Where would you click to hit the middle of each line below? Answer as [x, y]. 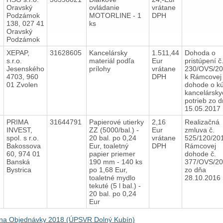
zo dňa [195, 169]
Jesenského [25, 68]
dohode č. [200, 154]
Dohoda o [200, 53]
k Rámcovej [203, 76]
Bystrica [19, 169]
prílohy [101, 68]
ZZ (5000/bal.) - [114, 130]
